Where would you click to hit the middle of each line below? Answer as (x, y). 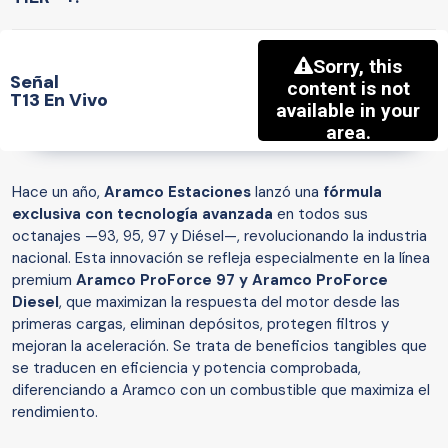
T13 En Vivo (59, 99)
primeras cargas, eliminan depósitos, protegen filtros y (200, 324)
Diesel (35, 302)
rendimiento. (55, 412)
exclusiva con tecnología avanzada (142, 214)
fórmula (352, 192)
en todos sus (320, 214)
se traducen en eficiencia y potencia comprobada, (186, 368)
